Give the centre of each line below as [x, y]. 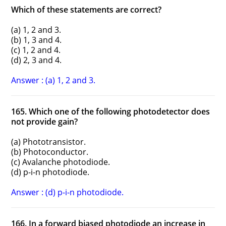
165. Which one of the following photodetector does [111, 112]
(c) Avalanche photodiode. [61, 162]
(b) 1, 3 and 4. [37, 40]
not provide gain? [45, 122]
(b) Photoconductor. [50, 152]
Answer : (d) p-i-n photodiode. [68, 192]
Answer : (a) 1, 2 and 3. [53, 80]
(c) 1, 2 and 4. [36, 50]
